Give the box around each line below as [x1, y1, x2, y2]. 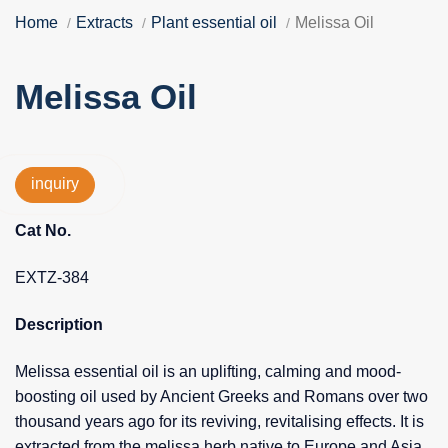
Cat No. [15, 222, 71, 240]
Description [15, 316, 103, 334]
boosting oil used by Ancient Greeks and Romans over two [15, 388, 428, 406]
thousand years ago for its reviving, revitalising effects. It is [15, 413, 424, 431]
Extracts [76, 14, 133, 32]
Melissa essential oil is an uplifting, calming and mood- [15, 363, 401, 381]
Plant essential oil [151, 14, 277, 32]
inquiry [31, 174, 79, 192]
